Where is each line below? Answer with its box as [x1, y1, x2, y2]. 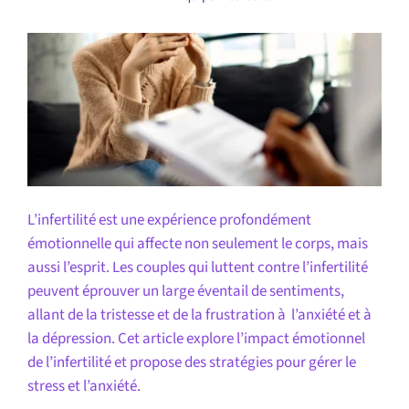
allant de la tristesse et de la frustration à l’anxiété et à [26, 303, 374, 326]
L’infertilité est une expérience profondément [26, 208, 311, 231]
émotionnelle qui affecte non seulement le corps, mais [26, 232, 368, 255]
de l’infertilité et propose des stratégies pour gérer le [26, 351, 356, 373]
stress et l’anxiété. [26, 374, 141, 397]
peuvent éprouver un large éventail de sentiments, [26, 279, 344, 302]
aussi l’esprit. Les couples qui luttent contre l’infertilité [26, 256, 368, 278]
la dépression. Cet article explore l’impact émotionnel [26, 327, 365, 350]
